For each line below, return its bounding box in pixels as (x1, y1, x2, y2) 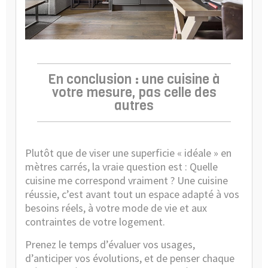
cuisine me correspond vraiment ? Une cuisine (25, 173, 228, 187)
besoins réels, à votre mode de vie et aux (25, 200, 207, 215)
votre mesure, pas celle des (51, 83, 217, 101)
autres (114, 96, 154, 114)
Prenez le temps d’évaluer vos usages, (25, 237, 195, 251)
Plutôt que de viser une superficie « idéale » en (25, 145, 232, 160)
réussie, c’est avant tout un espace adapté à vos (25, 187, 239, 201)
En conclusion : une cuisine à (48, 70, 220, 88)
